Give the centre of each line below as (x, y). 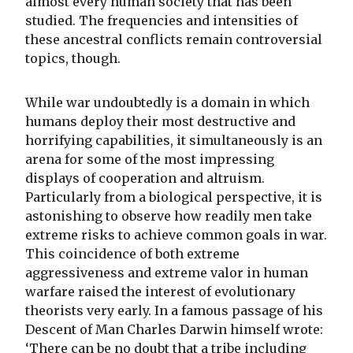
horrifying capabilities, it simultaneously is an (174, 141)
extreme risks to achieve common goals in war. (176, 235)
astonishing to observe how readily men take (169, 216)
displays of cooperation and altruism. (145, 178)
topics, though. (73, 59)
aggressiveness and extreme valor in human (167, 273)
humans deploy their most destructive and (160, 122)
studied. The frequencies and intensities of (162, 21)
